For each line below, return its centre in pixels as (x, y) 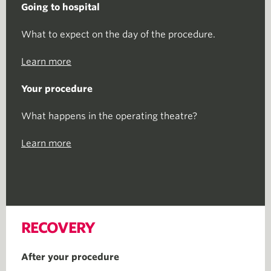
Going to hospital (60, 7)
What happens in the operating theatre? (109, 116)
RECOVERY (58, 228)
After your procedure (70, 257)
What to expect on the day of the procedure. (118, 34)
